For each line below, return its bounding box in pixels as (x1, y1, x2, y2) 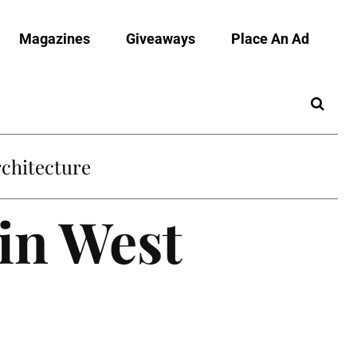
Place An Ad (231, 29, 309, 47)
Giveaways (126, 29, 195, 47)
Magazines (19, 29, 90, 47)
